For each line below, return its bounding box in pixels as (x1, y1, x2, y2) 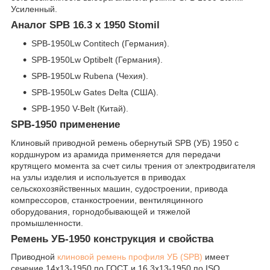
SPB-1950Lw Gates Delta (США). (31, 87, 159, 97)
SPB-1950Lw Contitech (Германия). (31, 38, 169, 48)
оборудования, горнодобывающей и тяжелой (11, 206, 190, 216)
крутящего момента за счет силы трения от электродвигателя (11, 160, 256, 171)
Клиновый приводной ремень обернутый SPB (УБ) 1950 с (11, 137, 239, 148)
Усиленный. (11, 4, 57, 14)
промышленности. (11, 218, 83, 228)
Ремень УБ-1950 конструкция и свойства (11, 233, 213, 245)
